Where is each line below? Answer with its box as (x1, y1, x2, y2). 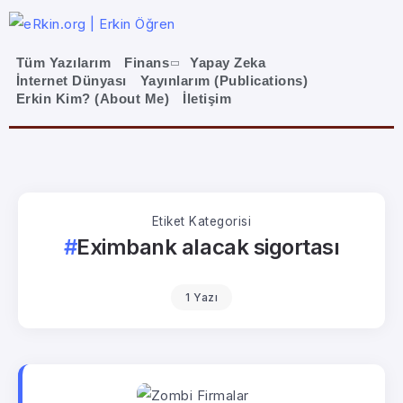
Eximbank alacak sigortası (76, 233, 340, 260)
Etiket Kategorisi (151, 213, 252, 228)
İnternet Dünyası (15, 73, 127, 89)
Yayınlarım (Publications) (139, 73, 309, 89)
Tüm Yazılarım (15, 55, 112, 71)
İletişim (183, 91, 232, 107)
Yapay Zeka (190, 55, 266, 71)
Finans (124, 55, 170, 71)
